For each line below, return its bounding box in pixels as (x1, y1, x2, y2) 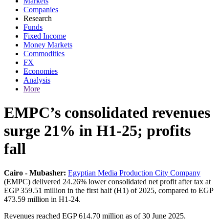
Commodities (23, 49, 65, 58)
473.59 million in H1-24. (4, 195, 81, 203)
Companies (23, 5, 58, 14)
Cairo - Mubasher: (4, 168, 68, 177)
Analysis (23, 76, 50, 84)
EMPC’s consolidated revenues (4, 104, 210, 122)
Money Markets (23, 41, 72, 49)
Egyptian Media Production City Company (68, 168, 200, 177)
